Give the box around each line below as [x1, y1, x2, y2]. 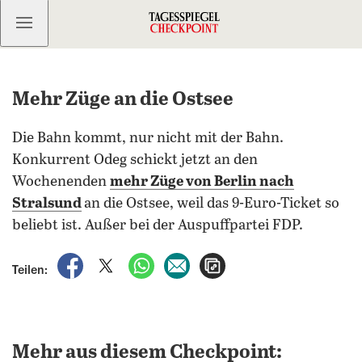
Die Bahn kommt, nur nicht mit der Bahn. [12, 130, 284, 146]
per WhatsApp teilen [158, 255, 271, 267]
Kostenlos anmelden [29, 16, 166, 29]
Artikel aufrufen [225, 255, 313, 267]
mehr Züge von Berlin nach [110, 174, 294, 190]
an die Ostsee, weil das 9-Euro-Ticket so [84, 196, 339, 212]
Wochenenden [12, 174, 110, 190]
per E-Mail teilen [193, 255, 283, 267]
